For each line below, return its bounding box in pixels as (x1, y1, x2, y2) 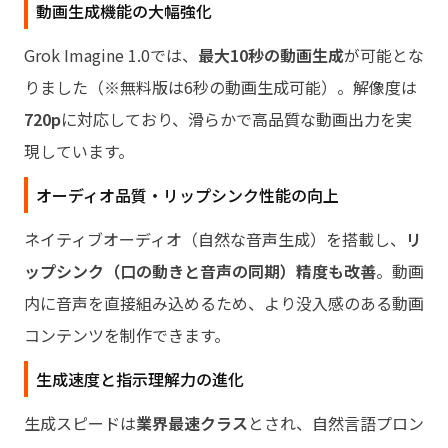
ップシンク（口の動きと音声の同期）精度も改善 (24, 258, 376, 283)
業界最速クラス (136, 410, 248, 435)
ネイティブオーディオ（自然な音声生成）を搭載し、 (24, 226, 406, 251)
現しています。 (24, 138, 134, 163)
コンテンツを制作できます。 (24, 322, 230, 347)
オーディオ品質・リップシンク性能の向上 (36, 182, 339, 207)
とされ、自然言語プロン (248, 410, 424, 435)
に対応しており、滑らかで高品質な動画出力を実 (61, 106, 412, 131)
